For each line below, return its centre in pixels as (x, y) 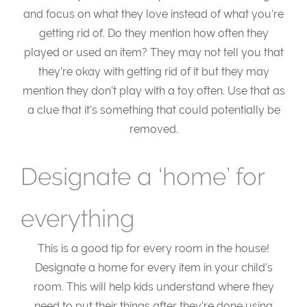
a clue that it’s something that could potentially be (153, 110)
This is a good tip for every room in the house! (153, 249)
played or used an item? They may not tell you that (153, 53)
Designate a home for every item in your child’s (153, 268)
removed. (153, 130)
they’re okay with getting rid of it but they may (153, 72)
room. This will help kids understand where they (153, 287)
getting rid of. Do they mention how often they (153, 34)
